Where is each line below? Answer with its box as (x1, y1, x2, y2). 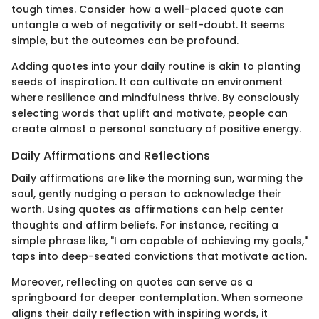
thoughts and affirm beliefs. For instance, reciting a (11, 218, 278, 233)
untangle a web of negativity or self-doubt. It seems (11, 17, 285, 32)
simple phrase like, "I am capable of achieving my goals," (11, 234, 308, 249)
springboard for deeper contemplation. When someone (11, 291, 303, 305)
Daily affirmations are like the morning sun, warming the (11, 171, 303, 186)
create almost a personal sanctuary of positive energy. (11, 121, 301, 136)
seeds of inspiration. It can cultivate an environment (11, 74, 283, 89)
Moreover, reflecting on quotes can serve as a (11, 275, 253, 290)
